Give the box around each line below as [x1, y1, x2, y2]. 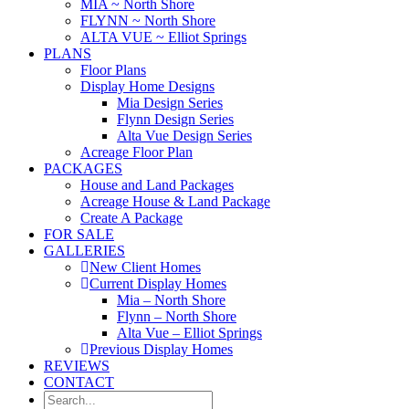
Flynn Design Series [117, 111, 234, 127]
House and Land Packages [80, 177, 234, 193]
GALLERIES [44, 243, 125, 258]
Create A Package [80, 210, 183, 225]
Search [43, 390, 82, 405]
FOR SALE [44, 226, 114, 242]
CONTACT [44, 374, 114, 390]
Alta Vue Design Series [117, 128, 252, 143]
